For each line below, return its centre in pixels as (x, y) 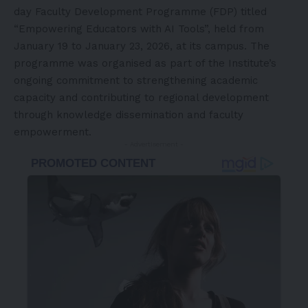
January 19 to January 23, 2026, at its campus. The (142, 46)
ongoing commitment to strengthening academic (136, 80)
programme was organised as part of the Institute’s (145, 63)
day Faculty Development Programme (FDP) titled (140, 11)
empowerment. (53, 132)
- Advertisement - (154, 144)
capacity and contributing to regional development (141, 97)
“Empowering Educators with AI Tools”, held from (139, 29)
